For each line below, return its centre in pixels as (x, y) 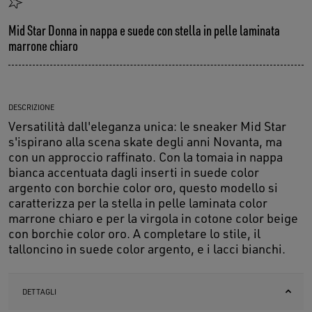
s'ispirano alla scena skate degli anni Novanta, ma (145, 142)
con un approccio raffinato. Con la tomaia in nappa (146, 157)
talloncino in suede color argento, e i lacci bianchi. (147, 249)
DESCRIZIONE (31, 108)
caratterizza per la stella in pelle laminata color (138, 203)
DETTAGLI (39, 292)
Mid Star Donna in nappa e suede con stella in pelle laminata (144, 31)
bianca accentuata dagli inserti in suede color (134, 172)
